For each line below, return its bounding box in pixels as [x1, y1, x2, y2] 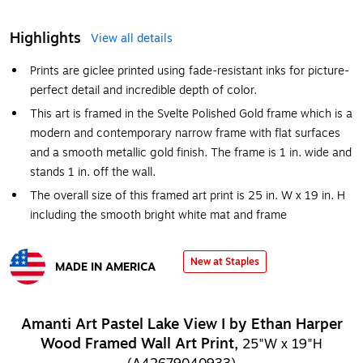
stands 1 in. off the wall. [30, 164, 156, 181]
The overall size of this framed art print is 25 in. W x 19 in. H [30, 187, 345, 204]
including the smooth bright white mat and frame [30, 207, 287, 224]
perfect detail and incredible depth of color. [30, 82, 257, 99]
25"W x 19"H [242, 335, 322, 354]
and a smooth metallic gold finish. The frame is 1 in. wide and [30, 144, 352, 161]
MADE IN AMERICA [55, 258, 156, 275]
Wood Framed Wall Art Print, [41, 332, 242, 355]
